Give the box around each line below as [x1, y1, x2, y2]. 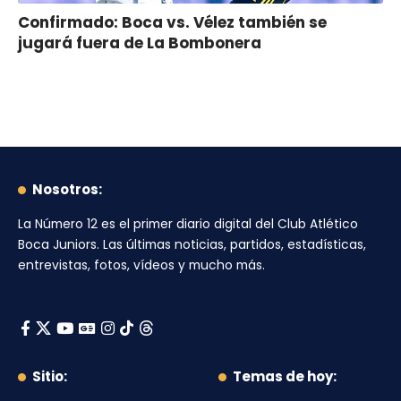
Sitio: [32, 366, 67, 386]
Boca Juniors [18, 235, 97, 253]
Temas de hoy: [233, 366, 337, 386]
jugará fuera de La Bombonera [18, 31, 261, 54]
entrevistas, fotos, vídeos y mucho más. [18, 256, 265, 274]
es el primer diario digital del [98, 215, 277, 233]
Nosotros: [32, 179, 102, 199]
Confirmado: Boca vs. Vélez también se [18, 11, 327, 33]
